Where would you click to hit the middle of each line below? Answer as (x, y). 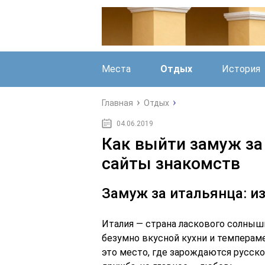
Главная (117, 103)
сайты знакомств (171, 164)
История (241, 69)
